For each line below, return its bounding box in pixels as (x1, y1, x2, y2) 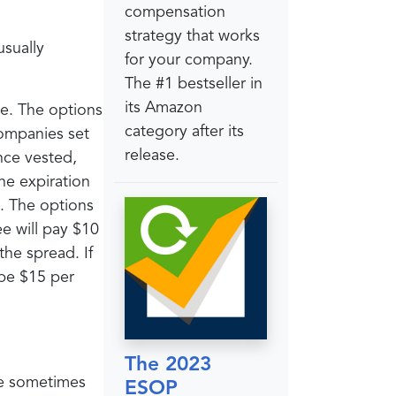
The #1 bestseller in (125, 75, 263, 92)
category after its (125, 123, 244, 140)
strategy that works (125, 27, 260, 44)
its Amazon (125, 99, 202, 116)
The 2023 (125, 354, 211, 376)
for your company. (125, 51, 253, 68)
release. (125, 147, 179, 164)
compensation (125, 4, 225, 20)
